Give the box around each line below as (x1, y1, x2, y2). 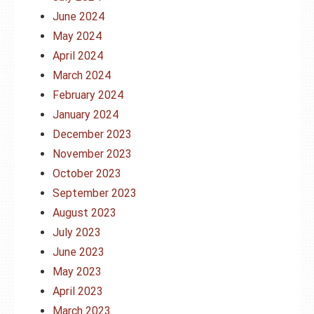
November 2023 (53, 147, 132, 161)
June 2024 (53, 10, 104, 23)
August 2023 (53, 206, 116, 219)
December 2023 (53, 128, 132, 141)
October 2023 (53, 167, 121, 180)
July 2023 (53, 226, 101, 239)
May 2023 (53, 265, 102, 278)
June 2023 (53, 245, 104, 259)
